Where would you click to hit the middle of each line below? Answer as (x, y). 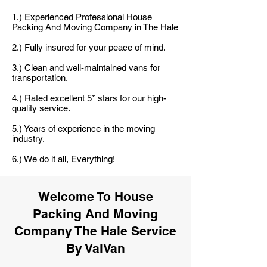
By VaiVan (95, 248)
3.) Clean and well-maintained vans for (86, 68)
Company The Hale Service (95, 231)
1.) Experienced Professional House (82, 17)
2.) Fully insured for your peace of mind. (89, 47)
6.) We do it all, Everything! (63, 159)
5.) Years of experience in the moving (83, 128)
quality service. (41, 108)
